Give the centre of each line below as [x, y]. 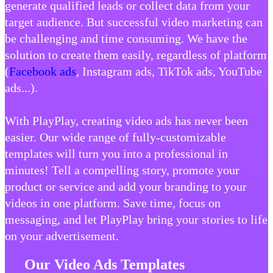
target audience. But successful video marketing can [134, 22]
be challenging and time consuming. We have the [126, 39]
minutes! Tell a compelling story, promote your [122, 170]
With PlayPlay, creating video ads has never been [126, 121]
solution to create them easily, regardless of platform [136, 55]
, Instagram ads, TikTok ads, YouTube [169, 72]
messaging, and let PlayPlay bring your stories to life [136, 220]
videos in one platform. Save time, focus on [113, 203]
